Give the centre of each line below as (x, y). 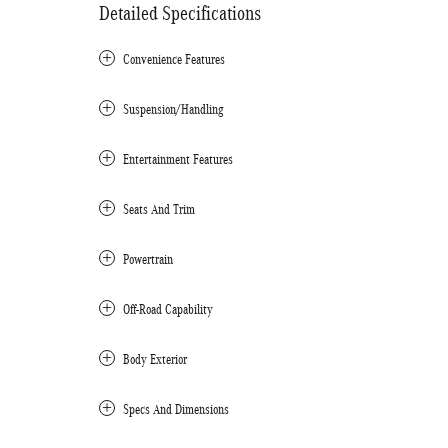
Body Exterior (155, 359)
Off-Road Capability (168, 309)
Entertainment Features (178, 159)
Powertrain (148, 259)
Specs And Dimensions (176, 409)
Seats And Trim (159, 209)
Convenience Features (174, 59)
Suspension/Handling (173, 109)
